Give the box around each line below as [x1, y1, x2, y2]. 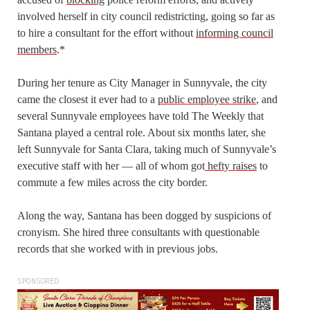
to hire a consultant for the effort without [17, 26, 196, 39]
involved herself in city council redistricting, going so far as [17, 10, 275, 22]
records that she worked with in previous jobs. [17, 242, 221, 255]
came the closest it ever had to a [17, 93, 158, 105]
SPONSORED [17, 277, 60, 285]
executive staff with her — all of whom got [17, 159, 205, 172]
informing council [196, 26, 273, 39]
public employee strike [158, 93, 256, 105]
